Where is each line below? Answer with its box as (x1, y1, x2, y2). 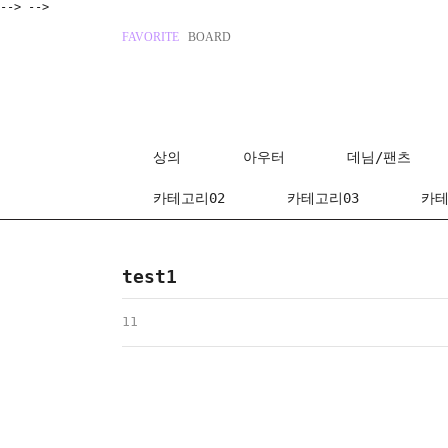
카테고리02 (153, 190, 225, 206)
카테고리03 (287, 190, 359, 206)
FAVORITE (122, 30, 179, 44)
